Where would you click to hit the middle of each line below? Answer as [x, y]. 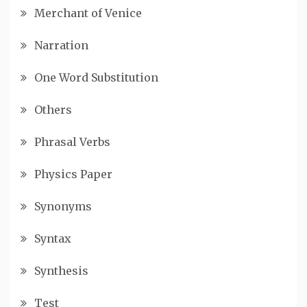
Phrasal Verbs [72, 142]
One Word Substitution [96, 77]
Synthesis [61, 270]
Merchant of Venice [88, 13]
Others [53, 109]
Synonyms [63, 206]
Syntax [53, 238]
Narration [61, 45]
